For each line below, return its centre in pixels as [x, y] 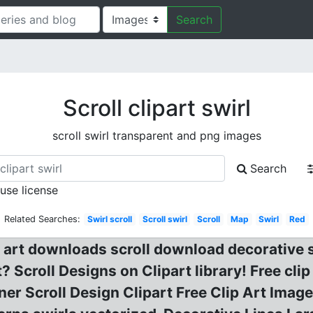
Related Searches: [43, 219]
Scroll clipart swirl [156, 108]
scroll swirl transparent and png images [156, 136]
